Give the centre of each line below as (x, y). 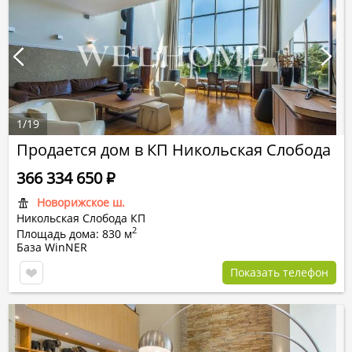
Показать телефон (279, 272)
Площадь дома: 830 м (74, 234)
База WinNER (52, 247)
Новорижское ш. (81, 202)
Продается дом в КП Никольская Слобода (174, 150)
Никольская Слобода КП (81, 218)
